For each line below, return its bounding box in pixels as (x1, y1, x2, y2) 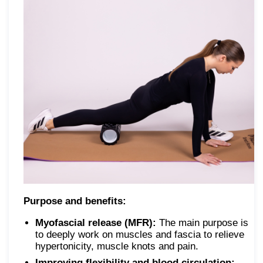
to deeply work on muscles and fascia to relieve (35, 228, 244, 240)
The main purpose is (159, 217, 248, 228)
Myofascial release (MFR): (35, 217, 159, 228)
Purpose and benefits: (23, 195, 126, 207)
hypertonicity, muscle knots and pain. (35, 240, 198, 252)
